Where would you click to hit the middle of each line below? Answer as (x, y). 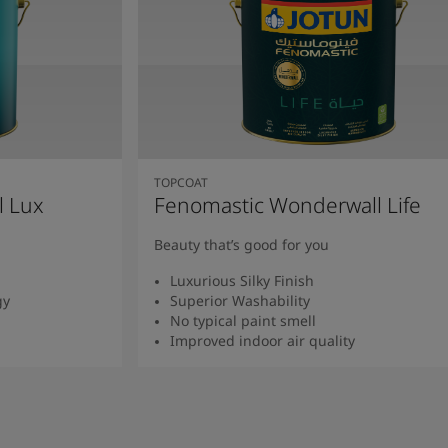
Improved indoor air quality (262, 340)
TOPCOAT (180, 182)
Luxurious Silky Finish (241, 280)
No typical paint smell (242, 320)
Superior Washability (239, 300)
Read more (318, 374)
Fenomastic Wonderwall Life (287, 204)
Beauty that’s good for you (241, 244)
